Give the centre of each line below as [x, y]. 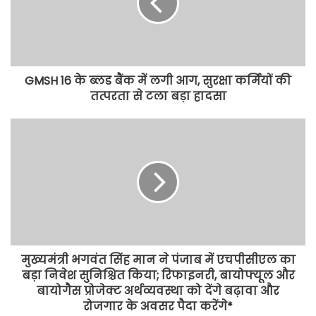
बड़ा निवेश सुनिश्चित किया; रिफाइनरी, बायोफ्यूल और [158, 276]
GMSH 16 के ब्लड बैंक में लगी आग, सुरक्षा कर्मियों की [158, 81]
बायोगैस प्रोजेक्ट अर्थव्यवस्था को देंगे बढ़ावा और [158, 291]
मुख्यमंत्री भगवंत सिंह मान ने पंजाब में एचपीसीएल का [158, 260]
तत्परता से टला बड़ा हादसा [158, 97]
